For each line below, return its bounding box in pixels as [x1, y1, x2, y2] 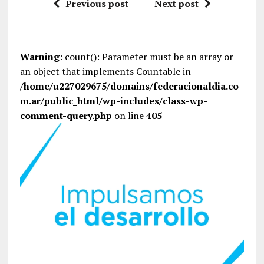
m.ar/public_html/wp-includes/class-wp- [19, 94, 207, 107]
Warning [19, 50, 60, 63]
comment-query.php [19, 109, 112, 122]
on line [111, 109, 146, 122]
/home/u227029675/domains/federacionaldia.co [19, 80, 239, 93]
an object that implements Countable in [19, 65, 191, 78]
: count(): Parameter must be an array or [59, 50, 233, 63]
